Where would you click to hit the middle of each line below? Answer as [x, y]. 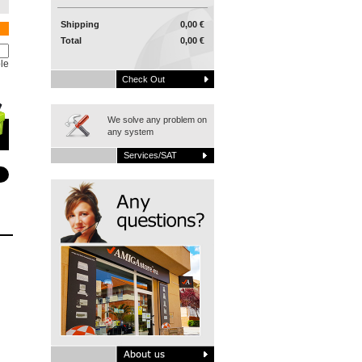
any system [130, 132]
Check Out [143, 79]
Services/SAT [150, 155]
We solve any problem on [157, 120]
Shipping [80, 24]
